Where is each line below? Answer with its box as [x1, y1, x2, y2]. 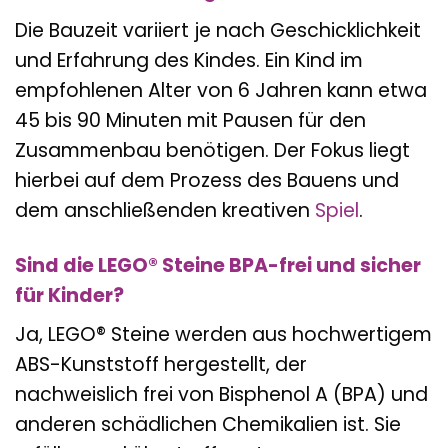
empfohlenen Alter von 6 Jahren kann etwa [15, 76, 427, 104]
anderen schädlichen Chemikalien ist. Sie [15, 411, 401, 439]
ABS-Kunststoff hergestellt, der [15, 351, 307, 379]
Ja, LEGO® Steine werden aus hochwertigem [15, 321, 432, 349]
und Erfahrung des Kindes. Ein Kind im [15, 46, 363, 74]
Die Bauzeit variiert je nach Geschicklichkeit [15, 16, 421, 44]
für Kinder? [15, 281, 124, 309]
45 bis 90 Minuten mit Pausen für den [15, 106, 366, 134]
